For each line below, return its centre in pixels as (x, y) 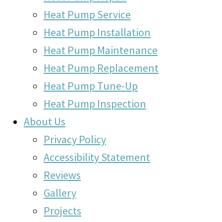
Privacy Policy (75, 139)
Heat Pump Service (87, 14)
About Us (45, 121)
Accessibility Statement (97, 157)
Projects (62, 211)
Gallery (60, 193)
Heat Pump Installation (97, 32)
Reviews (62, 175)
